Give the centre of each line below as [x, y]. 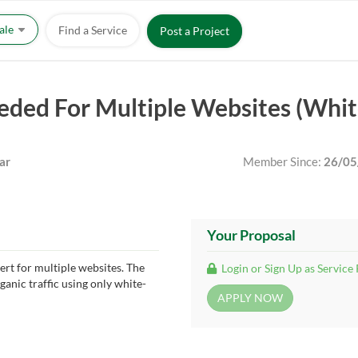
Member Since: [283, 161]
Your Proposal [251, 235]
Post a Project [195, 31]
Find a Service [93, 30]
